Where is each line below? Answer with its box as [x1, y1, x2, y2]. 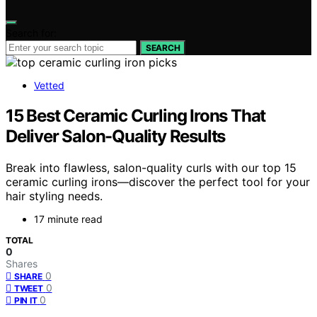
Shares [6, 257, 38, 270]
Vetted [34, 79, 64, 91]
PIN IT [14, 294, 38, 306]
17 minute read [34, 212, 103, 225]
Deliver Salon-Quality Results [6, 125, 226, 146]
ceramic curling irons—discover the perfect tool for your [6, 174, 310, 189]
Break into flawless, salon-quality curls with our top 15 [6, 160, 296, 175]
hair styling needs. [6, 188, 103, 203]
